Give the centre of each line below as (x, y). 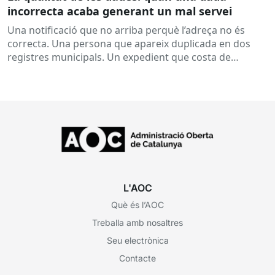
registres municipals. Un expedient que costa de (119, 57)
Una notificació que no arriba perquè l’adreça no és (126, 30)
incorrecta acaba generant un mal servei (120, 11)
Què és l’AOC (137, 205)
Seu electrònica (137, 241)
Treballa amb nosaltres (137, 223)
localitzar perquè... (50, 71)
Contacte (137, 258)
